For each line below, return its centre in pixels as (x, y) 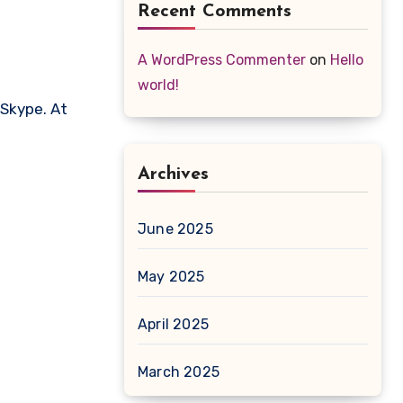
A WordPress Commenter (222, 60)
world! (158, 85)
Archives (173, 175)
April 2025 (173, 324)
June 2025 (175, 229)
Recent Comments (215, 12)
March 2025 (179, 372)
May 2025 (171, 277)
